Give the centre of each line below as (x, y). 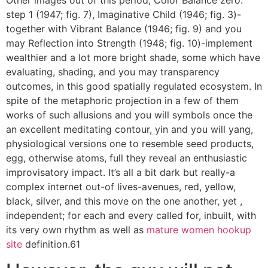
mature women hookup (199, 230)
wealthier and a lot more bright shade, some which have (133, 57)
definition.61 (51, 244)
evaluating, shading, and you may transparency (113, 72)
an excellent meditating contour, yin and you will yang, (130, 129)
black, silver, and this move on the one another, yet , (124, 201)
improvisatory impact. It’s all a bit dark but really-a (121, 172)
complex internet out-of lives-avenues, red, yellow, (121, 187)
